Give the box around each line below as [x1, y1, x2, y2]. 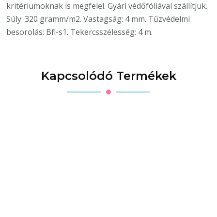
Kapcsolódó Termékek [41, 69, 176, 83]
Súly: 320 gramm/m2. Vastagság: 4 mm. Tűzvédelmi [6, 14, 190, 25]
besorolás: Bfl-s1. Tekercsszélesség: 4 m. [6, 27, 153, 38]
